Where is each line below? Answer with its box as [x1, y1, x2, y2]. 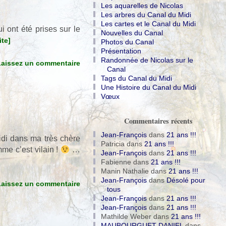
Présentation [101, 47, 141, 55]
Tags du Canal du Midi [101, 74, 172, 83]
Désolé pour [166, 176, 205, 184]
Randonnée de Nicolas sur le [101, 56, 193, 65]
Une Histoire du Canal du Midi [101, 83, 196, 92]
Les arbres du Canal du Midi [101, 11, 191, 19]
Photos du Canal [101, 38, 154, 46]
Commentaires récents [124, 115, 193, 126]
